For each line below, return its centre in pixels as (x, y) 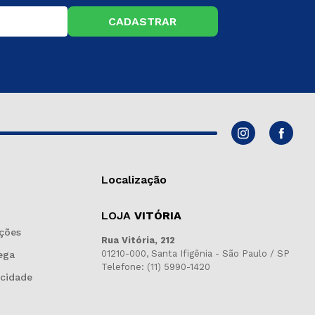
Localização (134, 180)
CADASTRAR (143, 21)
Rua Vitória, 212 (139, 240)
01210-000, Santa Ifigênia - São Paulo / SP (196, 253)
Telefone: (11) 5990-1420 (156, 267)
